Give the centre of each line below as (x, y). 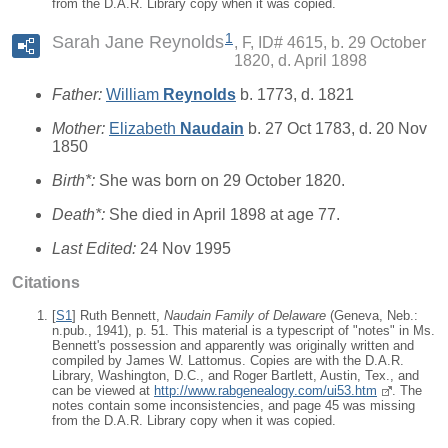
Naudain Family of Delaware (245, 315)
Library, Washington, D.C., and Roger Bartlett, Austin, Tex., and (235, 375)
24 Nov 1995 (185, 248)
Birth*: (75, 180)
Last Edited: (96, 248)
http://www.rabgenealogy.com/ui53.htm (265, 390)
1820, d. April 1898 (300, 60)
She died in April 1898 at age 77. (224, 214)
